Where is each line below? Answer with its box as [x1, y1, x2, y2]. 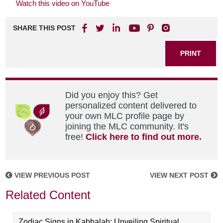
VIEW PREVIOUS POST [12, 171, 91, 179]
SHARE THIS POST [13, 24, 76, 32]
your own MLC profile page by [65, 111, 185, 121]
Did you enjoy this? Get [65, 90, 158, 100]
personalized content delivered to [65, 101, 197, 111]
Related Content [5, 188, 91, 202]
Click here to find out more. [86, 132, 202, 142]
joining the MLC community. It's [65, 121, 189, 131]
